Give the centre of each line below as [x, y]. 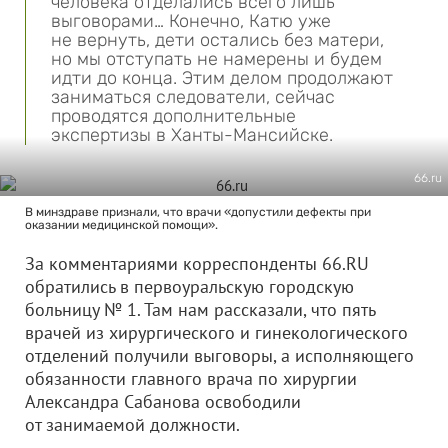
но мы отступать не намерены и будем [216, 59]
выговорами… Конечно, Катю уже [191, 21]
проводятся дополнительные [173, 116]
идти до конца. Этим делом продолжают [222, 78]
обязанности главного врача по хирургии [191, 378]
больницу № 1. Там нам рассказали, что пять [200, 309]
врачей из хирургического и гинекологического [216, 332]
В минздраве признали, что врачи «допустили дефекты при [198, 212]
